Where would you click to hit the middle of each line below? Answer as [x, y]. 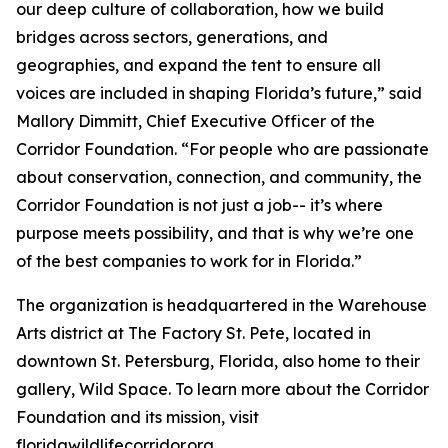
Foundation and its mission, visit [137, 417]
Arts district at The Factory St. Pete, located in [193, 333]
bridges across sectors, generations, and [172, 37]
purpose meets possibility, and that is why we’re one [215, 233]
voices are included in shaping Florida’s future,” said [219, 93]
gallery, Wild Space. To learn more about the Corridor [222, 389]
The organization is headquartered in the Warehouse [221, 305]
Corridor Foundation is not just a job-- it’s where [199, 205]
